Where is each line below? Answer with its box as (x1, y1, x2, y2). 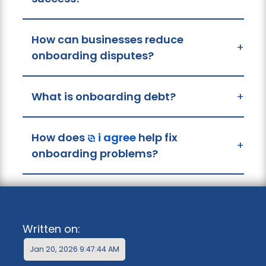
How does (31, 129, 87, 145)
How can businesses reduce (31, 31, 183, 47)
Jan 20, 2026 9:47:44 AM (29, 244, 119, 255)
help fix (135, 129, 178, 145)
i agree (95, 129, 136, 145)
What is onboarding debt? (31, 88, 176, 104)
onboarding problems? (31, 145, 158, 161)
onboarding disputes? (31, 47, 154, 63)
